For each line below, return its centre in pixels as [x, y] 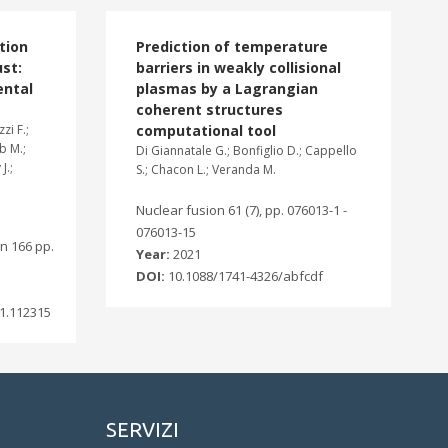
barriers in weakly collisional [238, 67]
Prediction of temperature [232, 46]
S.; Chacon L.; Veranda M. [206, 169]
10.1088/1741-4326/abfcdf [245, 276]
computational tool [206, 130]
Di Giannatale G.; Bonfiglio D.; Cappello [246, 150]
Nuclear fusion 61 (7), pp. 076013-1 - [241, 210]
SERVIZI [142, 429]
